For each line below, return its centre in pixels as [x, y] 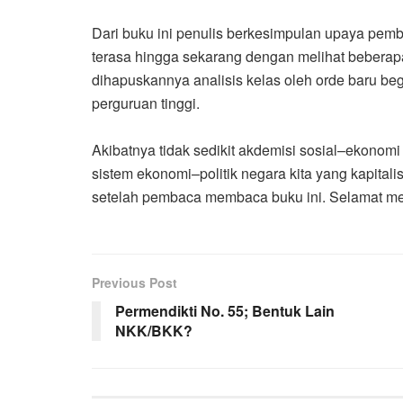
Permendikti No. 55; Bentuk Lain [225, 311]
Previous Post [134, 283]
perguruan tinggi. [146, 103]
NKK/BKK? [154, 331]
